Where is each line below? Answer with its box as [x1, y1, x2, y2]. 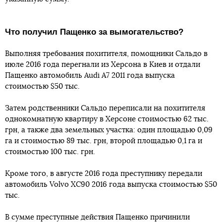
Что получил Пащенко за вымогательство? [5, 27, 183, 37]
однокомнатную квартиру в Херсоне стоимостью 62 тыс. [5, 115, 209, 123]
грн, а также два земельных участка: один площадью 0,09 [5, 126, 213, 134]
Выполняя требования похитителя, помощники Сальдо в [5, 50, 208, 58]
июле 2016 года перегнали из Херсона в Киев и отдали [5, 61, 200, 69]
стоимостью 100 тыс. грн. [5, 148, 95, 156]
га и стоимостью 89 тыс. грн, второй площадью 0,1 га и [5, 137, 202, 145]
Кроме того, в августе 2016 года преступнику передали [5, 170, 202, 178]
